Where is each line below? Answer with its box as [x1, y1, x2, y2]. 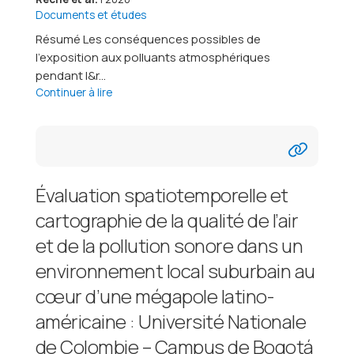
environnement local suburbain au [35, 257, 315, 284]
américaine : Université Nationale [35, 307, 307, 334]
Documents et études [35, 7, 146, 22]
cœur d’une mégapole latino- [35, 282, 274, 309]
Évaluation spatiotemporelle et [35, 181, 288, 208]
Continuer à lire [35, 85, 112, 100]
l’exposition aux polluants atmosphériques [35, 48, 270, 66]
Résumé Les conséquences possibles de [35, 30, 261, 47]
